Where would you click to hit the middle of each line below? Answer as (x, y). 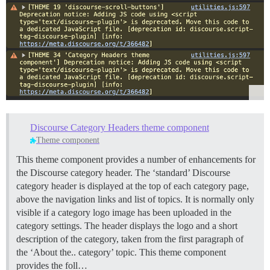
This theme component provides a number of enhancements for (136, 160)
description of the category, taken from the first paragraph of (130, 239)
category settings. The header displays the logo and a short (127, 226)
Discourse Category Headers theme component (119, 128)
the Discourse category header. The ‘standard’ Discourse (123, 173)
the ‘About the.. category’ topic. (78, 253)
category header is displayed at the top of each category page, (133, 186)
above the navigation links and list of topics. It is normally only (135, 199)
